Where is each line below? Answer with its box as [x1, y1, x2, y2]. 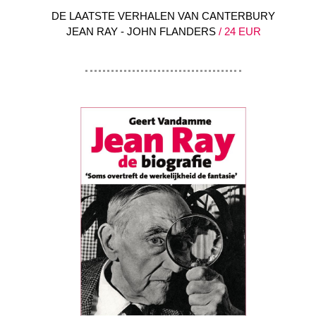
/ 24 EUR [215, 25, 261, 37]
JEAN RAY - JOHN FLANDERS [66, 25, 216, 37]
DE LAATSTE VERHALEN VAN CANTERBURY [51, 9, 275, 22]
